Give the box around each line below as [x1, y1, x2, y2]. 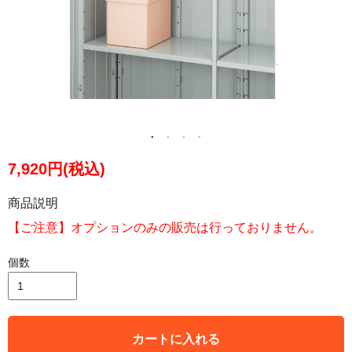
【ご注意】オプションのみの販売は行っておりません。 [8, 221, 322, 235]
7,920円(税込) [8, 160, 105, 178]
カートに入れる [132, 332, 220, 346]
